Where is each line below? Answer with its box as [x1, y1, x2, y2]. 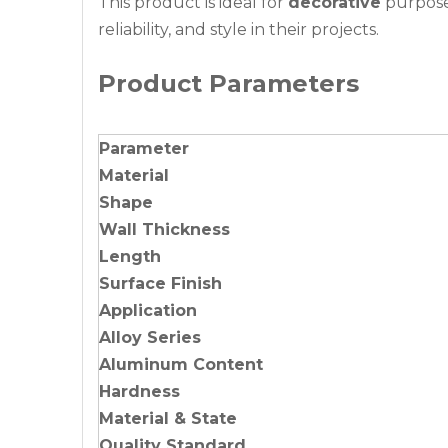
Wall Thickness [99, 220, 230, 239]
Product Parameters [98, 69, 359, 98]
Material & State [99, 409, 237, 428]
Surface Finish [99, 274, 222, 293]
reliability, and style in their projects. [98, 20, 379, 39]
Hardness [99, 382, 180, 401]
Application [99, 301, 197, 320]
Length [99, 247, 161, 266]
